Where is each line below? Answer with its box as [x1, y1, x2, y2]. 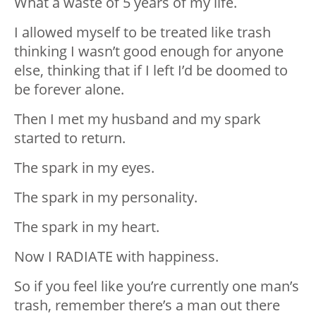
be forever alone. [14, 80, 124, 99]
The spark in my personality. [14, 188, 197, 207]
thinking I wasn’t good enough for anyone [14, 42, 284, 61]
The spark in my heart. [14, 217, 159, 237]
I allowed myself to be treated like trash [14, 23, 271, 42]
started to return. [14, 128, 126, 148]
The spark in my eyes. [14, 158, 154, 178]
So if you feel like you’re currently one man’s [14, 276, 299, 296]
